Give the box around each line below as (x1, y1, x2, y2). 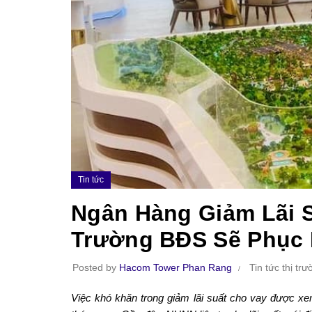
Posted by (72, 261, 119, 273)
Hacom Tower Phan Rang (119, 261, 232, 273)
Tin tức (78, 174, 104, 185)
